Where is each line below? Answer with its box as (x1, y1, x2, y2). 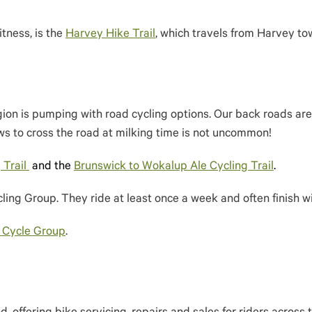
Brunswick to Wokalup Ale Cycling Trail (74, 161, 274, 174)
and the (29, 161, 74, 174)
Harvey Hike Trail (65, 29, 155, 42)
